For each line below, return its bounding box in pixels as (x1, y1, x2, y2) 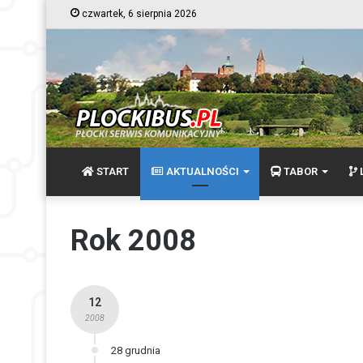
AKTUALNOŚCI (164, 165, 239, 177)
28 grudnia (111, 344, 160, 357)
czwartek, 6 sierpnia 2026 (79, 8, 197, 19)
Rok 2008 (70, 224, 196, 258)
